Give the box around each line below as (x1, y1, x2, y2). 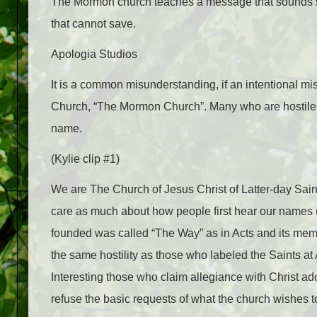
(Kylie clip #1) (51, 152, 120, 165)
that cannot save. (51, 17, 136, 30)
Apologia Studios (51, 47, 137, 60)
